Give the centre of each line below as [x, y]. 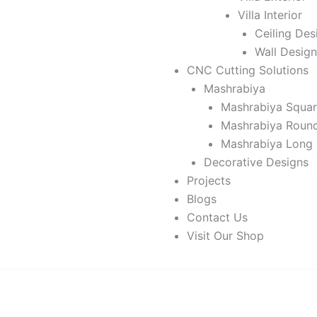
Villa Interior [270, 15]
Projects [209, 180]
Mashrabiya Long [267, 144]
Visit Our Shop [225, 236]
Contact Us [217, 217]
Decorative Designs [256, 162]
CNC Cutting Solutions [248, 70]
